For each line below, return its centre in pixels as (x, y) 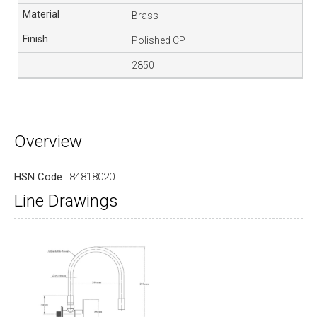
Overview (48, 142)
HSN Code (38, 177)
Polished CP (159, 41)
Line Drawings (66, 201)
